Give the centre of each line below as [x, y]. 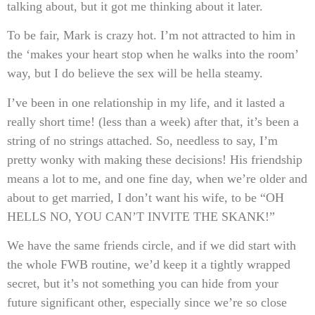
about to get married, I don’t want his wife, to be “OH [146, 197]
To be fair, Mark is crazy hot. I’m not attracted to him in [151, 36]
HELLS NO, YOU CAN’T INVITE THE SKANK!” [141, 216]
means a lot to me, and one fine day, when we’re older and [157, 178]
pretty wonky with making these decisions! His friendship [155, 159]
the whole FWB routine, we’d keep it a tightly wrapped [149, 265]
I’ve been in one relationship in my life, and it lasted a [146, 102]
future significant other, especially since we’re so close [147, 303]
